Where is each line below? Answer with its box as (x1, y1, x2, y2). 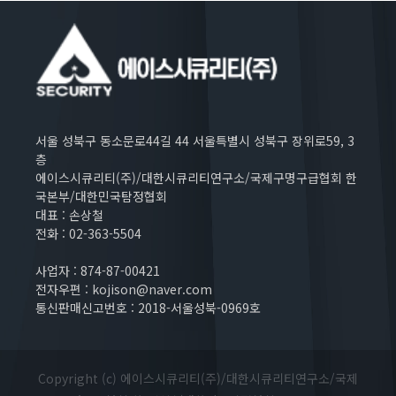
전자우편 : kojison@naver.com (35, 280, 212, 299)
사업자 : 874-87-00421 (35, 262, 160, 280)
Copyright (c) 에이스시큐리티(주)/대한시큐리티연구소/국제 (38, 369, 358, 388)
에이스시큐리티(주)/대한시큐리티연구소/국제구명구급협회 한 (35, 169, 357, 187)
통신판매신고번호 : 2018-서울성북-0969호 (35, 299, 261, 317)
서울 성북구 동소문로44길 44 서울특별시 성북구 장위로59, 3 (35, 132, 354, 150)
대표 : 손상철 (35, 206, 103, 225)
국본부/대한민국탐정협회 (35, 187, 167, 206)
